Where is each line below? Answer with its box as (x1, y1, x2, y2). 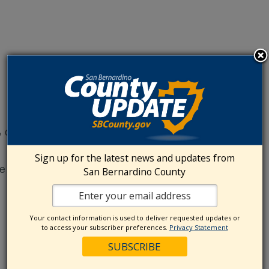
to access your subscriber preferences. (41, 222, 169, 232)
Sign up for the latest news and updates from (34, 151, 235, 165)
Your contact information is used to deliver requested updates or (29, 213, 240, 222)
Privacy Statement (169, 222, 228, 232)
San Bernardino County (83, 165, 186, 178)
